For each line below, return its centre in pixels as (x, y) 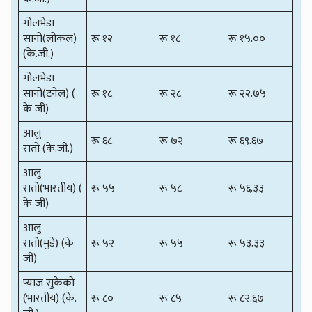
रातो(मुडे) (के (49, 243)
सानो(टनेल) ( (49, 93)
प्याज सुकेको (49, 283)
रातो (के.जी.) (48, 148)
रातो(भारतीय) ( (53, 188)
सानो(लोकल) (52, 38)
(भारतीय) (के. (50, 298)
